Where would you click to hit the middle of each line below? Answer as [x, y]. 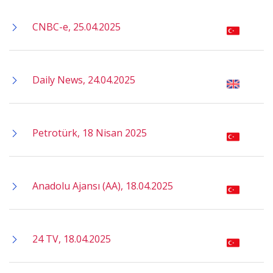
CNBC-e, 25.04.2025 [76, 27]
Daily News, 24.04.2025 [84, 80]
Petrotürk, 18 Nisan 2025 [90, 133]
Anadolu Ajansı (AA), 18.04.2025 [103, 186]
